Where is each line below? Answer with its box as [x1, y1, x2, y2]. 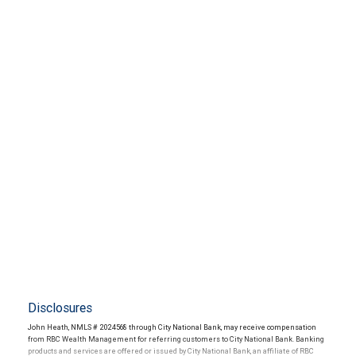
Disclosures [28, 300, 92, 315]
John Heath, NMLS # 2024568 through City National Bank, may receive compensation [28, 323, 316, 332]
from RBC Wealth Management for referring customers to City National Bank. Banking [28, 335, 324, 344]
